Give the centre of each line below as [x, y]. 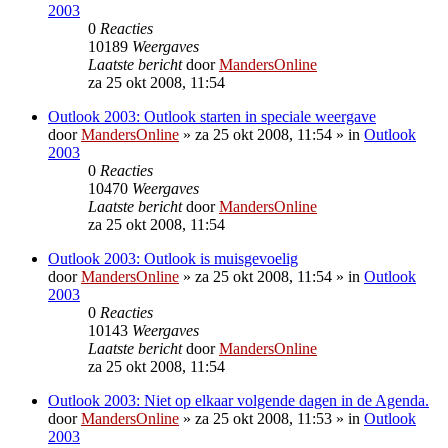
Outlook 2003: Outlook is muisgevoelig [173, 258]
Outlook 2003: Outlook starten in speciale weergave [212, 116]
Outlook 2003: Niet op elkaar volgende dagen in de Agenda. [238, 400]
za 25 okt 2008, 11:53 [263, 418]
